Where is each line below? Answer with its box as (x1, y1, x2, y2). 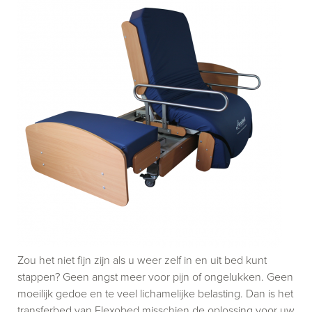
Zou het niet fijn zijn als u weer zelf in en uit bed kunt (17, 251, 267, 267)
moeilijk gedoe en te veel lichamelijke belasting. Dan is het (17, 285, 293, 301)
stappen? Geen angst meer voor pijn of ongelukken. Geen (17, 268, 293, 284)
